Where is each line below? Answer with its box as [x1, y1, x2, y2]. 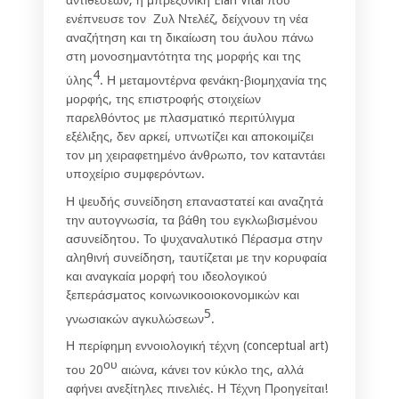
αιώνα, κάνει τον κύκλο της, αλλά [118, 362, 304, 378]
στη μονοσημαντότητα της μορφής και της [66, 49, 301, 64]
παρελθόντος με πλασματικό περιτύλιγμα [66, 110, 295, 125]
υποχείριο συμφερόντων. [66, 166, 205, 181]
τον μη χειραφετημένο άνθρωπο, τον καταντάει [66, 147, 325, 162]
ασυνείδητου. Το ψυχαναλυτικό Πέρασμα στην [66, 231, 322, 246]
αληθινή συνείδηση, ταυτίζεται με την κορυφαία [66, 249, 327, 265]
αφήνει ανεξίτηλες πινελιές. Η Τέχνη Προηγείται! [66, 381, 328, 396]
